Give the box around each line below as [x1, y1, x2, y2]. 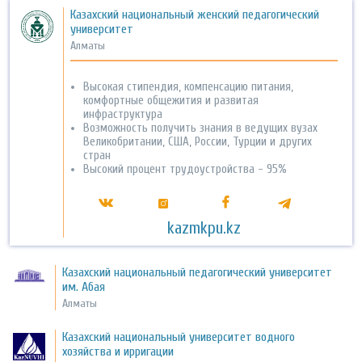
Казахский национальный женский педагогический [70, 7, 320, 23]
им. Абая [62, 280, 106, 295]
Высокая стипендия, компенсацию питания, [83, 80, 294, 95]
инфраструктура [83, 107, 163, 122]
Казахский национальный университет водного [62, 330, 296, 345]
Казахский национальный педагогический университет [62, 265, 333, 280]
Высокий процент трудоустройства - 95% [83, 162, 288, 177]
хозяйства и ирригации [62, 344, 175, 360]
